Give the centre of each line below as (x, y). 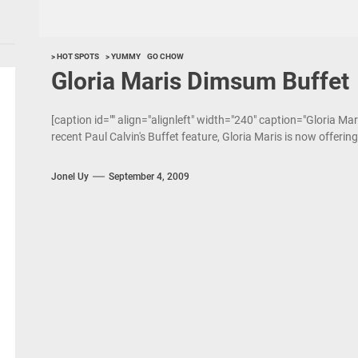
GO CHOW (165, 56)
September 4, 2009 (149, 176)
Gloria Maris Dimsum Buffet (200, 81)
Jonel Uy (70, 176)
